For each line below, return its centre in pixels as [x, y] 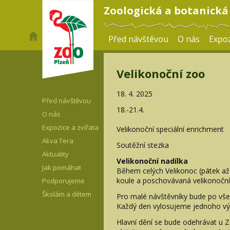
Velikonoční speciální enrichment [170, 129]
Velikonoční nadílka [152, 161]
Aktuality [55, 154]
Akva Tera [58, 141]
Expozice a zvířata [70, 127]
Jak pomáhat [62, 167]
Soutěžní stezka [143, 145]
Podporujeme [63, 181]
